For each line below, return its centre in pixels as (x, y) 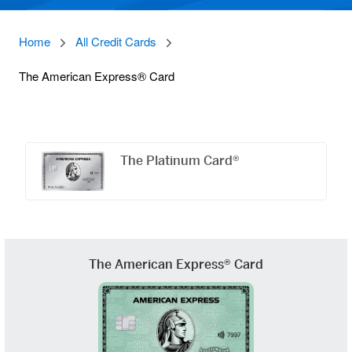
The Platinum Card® (180, 161)
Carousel (37, 152)
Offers (27, 134)
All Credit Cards (116, 43)
